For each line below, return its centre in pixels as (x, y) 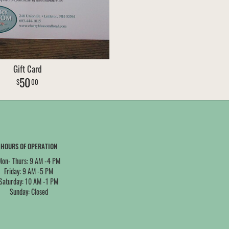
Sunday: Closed (29, 191)
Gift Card (27, 69)
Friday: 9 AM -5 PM (29, 171)
